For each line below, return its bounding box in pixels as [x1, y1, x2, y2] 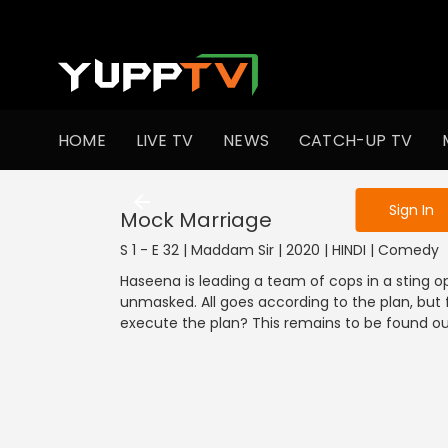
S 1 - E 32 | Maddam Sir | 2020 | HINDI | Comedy [120, 240, 439, 260]
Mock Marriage [120, 206, 272, 234]
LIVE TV [135, 128, 194, 152]
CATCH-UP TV [299, 128, 413, 152]
